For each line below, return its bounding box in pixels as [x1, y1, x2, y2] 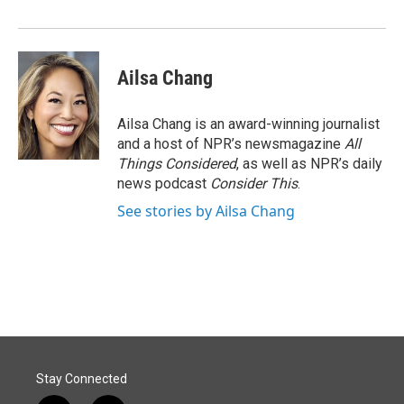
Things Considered [117, 155, 236, 172]
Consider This [210, 175, 298, 192]
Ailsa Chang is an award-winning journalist [117, 115, 380, 133]
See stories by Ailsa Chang [117, 201, 295, 221]
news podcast [117, 175, 210, 192]
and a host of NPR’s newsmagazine [117, 135, 344, 152]
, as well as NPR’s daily [236, 155, 382, 172]
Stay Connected [36, 372, 127, 386]
